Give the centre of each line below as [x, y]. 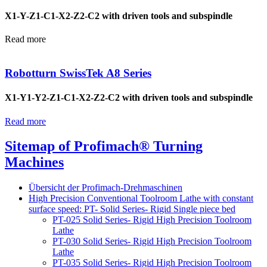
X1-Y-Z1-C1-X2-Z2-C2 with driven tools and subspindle [119, 16]
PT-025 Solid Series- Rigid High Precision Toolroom [152, 220]
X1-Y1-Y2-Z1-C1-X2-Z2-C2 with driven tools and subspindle [129, 98]
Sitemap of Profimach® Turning [104, 146]
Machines [34, 162]
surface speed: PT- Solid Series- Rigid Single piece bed [132, 209]
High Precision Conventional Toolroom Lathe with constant [141, 198]
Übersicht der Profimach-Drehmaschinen [105, 188]
